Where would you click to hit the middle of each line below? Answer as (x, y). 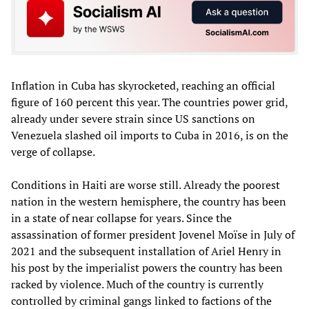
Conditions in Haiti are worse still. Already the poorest (146, 185)
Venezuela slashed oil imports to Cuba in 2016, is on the (150, 135)
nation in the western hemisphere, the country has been (149, 201)
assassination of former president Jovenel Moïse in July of (153, 234)
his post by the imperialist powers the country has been (147, 267)
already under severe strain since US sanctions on (133, 118)
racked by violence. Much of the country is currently (137, 284)
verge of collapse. (53, 151)
